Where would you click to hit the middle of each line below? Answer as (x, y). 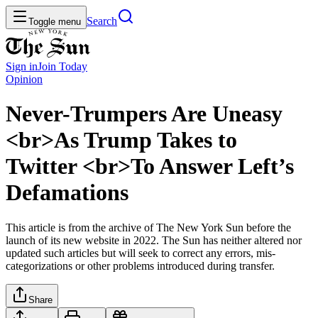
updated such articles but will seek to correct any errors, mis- (141, 253)
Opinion (24, 79)
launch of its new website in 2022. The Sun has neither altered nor (154, 240)
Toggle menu (55, 22)
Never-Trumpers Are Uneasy (144, 114)
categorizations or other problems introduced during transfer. (140, 265)
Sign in (22, 66)
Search (102, 21)
